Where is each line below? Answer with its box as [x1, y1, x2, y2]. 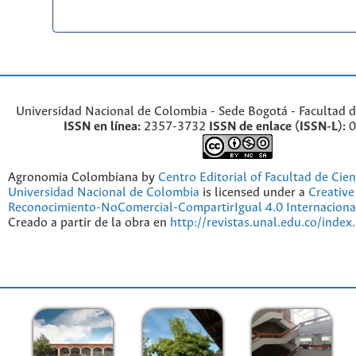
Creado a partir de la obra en [8, 215, 170, 230]
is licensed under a [199, 185, 308, 199]
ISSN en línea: [64, 119, 141, 133]
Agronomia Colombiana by [8, 170, 158, 184]
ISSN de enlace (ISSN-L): [209, 119, 346, 133]
